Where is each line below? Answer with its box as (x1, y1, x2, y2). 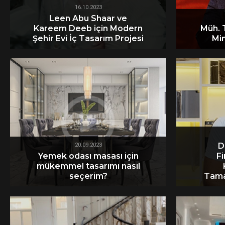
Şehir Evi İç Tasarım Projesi (33, 33, 144, 43)
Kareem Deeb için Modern (34, 23, 143, 33)
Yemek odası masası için (38, 151, 139, 161)
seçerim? (69, 171, 107, 181)
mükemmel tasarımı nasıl (36, 161, 140, 171)
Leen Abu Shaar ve (49, 13, 127, 23)
